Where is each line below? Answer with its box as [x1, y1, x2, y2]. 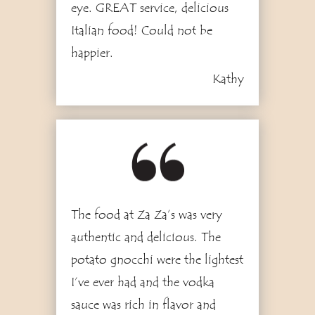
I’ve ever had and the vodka [70, 274, 214, 290]
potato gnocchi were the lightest [70, 252, 243, 268]
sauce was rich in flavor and [70, 297, 216, 313]
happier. [70, 45, 113, 61]
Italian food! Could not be [70, 22, 212, 39]
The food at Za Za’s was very [70, 207, 222, 223]
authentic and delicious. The [70, 229, 221, 245]
